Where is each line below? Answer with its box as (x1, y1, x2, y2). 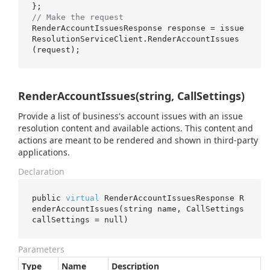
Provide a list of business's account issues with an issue (18, 110, 243, 122)
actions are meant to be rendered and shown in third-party (18, 134, 258, 146)
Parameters (18, 243, 64, 255)
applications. (18, 146, 70, 158)
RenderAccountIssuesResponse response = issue (31, 23, 244, 33)
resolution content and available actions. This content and (18, 122, 253, 134)
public (31, 193, 66, 202)
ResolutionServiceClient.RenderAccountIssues (31, 34, 239, 43)
